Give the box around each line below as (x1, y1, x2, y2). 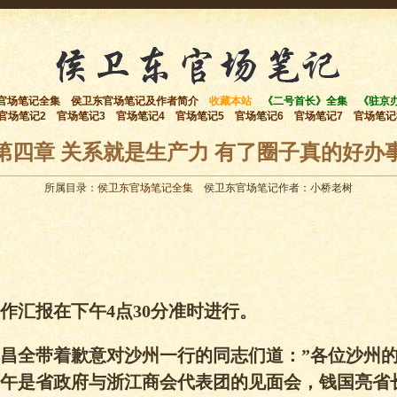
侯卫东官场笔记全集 (97, 182, 193, 194)
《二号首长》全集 (262, 95, 347, 107)
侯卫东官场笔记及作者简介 (71, 95, 198, 107)
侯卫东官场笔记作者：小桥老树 (193, 182, 353, 194)
